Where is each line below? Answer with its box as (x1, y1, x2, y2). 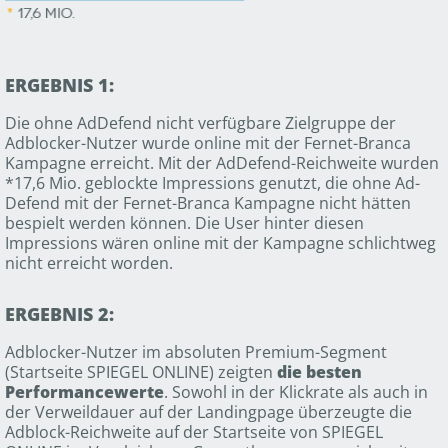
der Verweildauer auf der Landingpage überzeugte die (5, 401, 412, 424)
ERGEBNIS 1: (5, 73, 114, 98)
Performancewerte (5, 381, 164, 404)
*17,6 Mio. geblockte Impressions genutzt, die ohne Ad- (5, 172, 420, 195)
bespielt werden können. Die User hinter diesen (5, 212, 364, 235)
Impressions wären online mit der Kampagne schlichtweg (5, 232, 436, 255)
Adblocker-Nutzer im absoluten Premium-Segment (5, 341, 387, 364)
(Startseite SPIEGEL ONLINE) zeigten (5, 361, 277, 384)
